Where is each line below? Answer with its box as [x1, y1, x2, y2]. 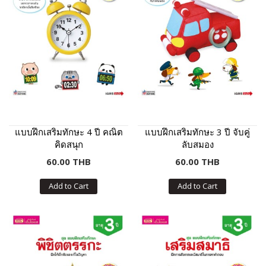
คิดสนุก [54, 138, 83, 150]
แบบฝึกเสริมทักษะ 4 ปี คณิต [14, 125, 123, 138]
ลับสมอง [181, 138, 214, 150]
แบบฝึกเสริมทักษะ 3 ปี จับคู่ [145, 125, 250, 138]
